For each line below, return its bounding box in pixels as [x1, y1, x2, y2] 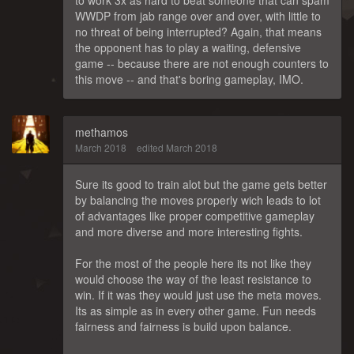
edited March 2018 [137, 140, 217, 154]
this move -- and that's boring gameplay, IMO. [75, 70, 303, 87]
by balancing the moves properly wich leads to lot [75, 191, 321, 208]
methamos [75, 123, 128, 140]
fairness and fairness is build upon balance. [75, 318, 292, 334]
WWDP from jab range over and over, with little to [75, 7, 321, 24]
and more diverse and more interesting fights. [75, 223, 303, 239]
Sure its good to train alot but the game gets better [75, 175, 327, 192]
